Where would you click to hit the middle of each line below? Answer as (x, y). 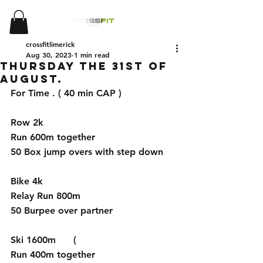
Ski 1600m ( (43, 240)
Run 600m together (53, 137)
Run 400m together (53, 254)
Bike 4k (28, 181)
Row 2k (28, 122)
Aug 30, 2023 (49, 54)
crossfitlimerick (50, 44)
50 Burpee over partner (62, 210)
